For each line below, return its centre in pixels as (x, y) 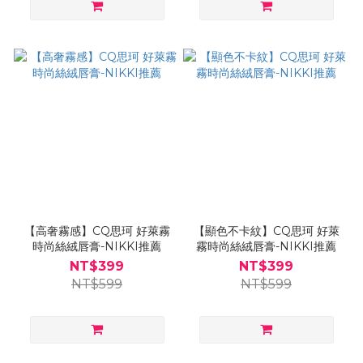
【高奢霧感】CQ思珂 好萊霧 (97, 231)
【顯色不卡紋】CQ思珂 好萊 (266, 231)
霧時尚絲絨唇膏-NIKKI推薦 (266, 246)
